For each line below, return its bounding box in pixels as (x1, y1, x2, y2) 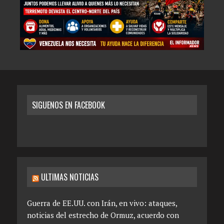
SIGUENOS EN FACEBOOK (31, 98, 105, 111)
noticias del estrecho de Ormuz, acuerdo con (26, 209, 179, 220)
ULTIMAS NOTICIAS (40, 170, 98, 183)
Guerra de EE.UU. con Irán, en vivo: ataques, (26, 197, 177, 208)
